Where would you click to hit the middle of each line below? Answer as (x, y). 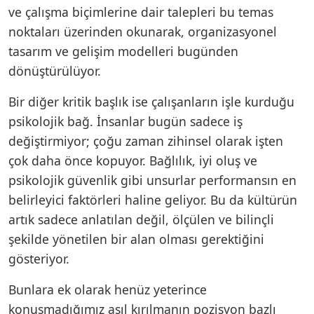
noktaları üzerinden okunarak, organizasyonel (143, 31)
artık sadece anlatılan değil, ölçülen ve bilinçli (141, 219)
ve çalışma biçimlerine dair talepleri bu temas (141, 12)
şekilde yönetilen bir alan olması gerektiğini (136, 239)
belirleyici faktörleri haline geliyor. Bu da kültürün (153, 199)
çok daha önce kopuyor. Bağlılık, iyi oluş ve (133, 160)
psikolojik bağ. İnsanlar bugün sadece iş (125, 121)
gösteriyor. (39, 258)
